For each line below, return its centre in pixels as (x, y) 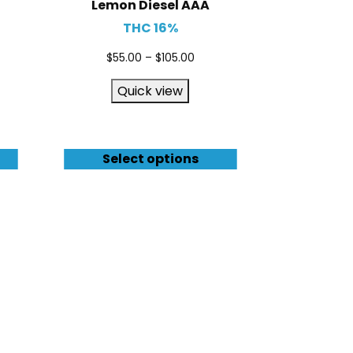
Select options (150, 159)
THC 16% (150, 28)
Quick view (150, 91)
